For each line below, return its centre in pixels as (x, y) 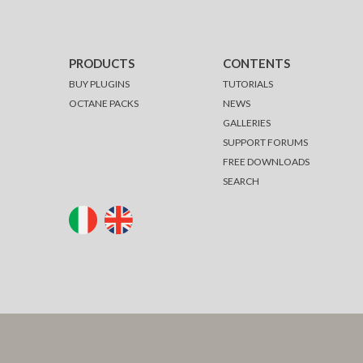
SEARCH (241, 181)
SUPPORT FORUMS (266, 143)
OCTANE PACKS (103, 104)
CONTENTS (257, 64)
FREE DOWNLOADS (267, 162)
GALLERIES (247, 123)
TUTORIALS (248, 84)
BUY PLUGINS (99, 84)
